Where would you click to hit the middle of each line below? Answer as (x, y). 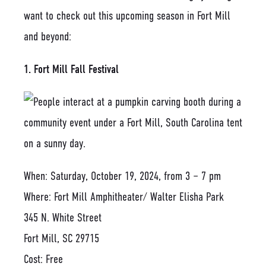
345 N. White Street (63, 217)
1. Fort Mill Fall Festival (71, 69)
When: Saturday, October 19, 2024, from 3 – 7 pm (122, 176)
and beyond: (47, 36)
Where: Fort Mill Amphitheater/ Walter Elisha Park (124, 197)
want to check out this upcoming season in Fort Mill (127, 15)
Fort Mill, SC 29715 (61, 238)
